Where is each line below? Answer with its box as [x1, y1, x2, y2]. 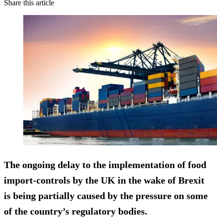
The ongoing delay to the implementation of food [4, 159, 206, 170]
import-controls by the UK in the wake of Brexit [4, 174, 204, 186]
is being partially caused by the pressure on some [4, 190, 208, 201]
